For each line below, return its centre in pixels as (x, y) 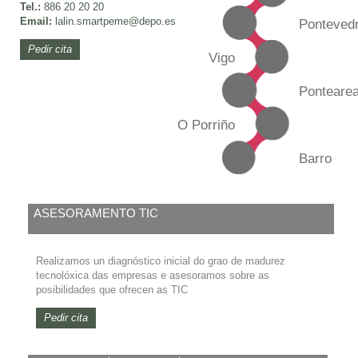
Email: (36, 22)
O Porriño (206, 124)
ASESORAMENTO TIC (96, 213)
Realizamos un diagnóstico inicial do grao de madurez (161, 261)
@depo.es (152, 22)
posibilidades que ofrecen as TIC (112, 289)
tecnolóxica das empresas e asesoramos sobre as (153, 275)
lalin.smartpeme (90, 22)
